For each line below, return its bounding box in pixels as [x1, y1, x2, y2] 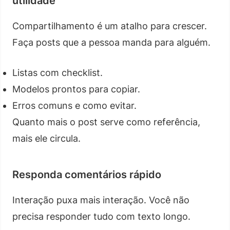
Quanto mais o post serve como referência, [12, 116, 200, 127]
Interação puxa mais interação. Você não [12, 194, 189, 205]
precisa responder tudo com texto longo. [12, 210, 190, 222]
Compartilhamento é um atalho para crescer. [12, 20, 207, 31]
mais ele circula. [12, 132, 81, 144]
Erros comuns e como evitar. [12, 100, 137, 111]
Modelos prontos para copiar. [12, 83, 140, 94]
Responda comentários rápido [12, 168, 161, 181]
